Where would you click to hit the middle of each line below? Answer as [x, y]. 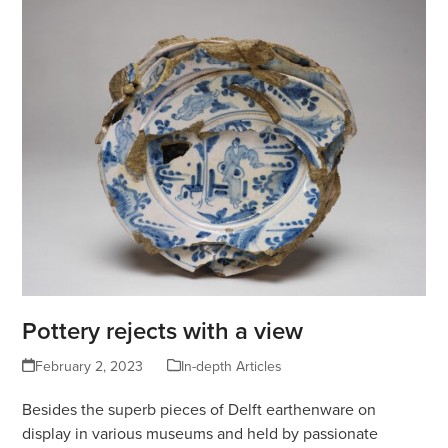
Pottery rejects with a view [163, 330]
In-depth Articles [231, 365]
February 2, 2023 [88, 365]
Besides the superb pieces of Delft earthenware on [199, 408]
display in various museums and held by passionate [200, 432]
